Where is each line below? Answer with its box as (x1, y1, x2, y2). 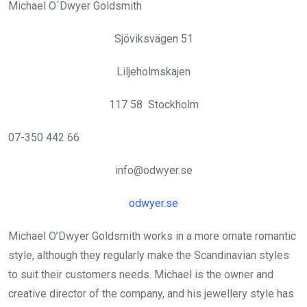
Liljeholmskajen (116, 65, 191, 79)
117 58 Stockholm (108, 98, 199, 112)
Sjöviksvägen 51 (114, 32, 193, 46)
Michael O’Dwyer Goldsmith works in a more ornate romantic (8, 230, 296, 243)
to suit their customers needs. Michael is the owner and (8, 268, 273, 282)
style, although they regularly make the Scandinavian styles (8, 249, 289, 262)
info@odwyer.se (114, 164, 193, 177)
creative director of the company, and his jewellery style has (8, 287, 294, 301)
